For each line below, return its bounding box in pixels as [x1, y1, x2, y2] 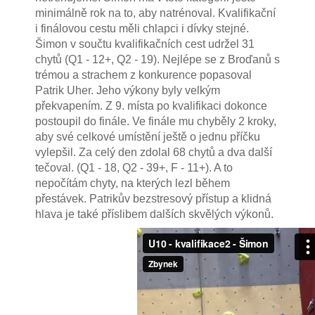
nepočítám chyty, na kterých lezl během [34, 176, 230, 189]
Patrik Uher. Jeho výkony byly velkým [34, 84, 220, 96]
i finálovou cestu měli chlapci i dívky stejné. [34, 22, 249, 34]
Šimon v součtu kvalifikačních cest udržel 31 [34, 37, 255, 50]
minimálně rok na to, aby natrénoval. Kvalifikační [34, 6, 276, 19]
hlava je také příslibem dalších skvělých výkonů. [34, 207, 274, 220]
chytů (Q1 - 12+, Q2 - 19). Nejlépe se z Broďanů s [34, 53, 280, 65]
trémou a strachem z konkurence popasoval [34, 68, 252, 81]
